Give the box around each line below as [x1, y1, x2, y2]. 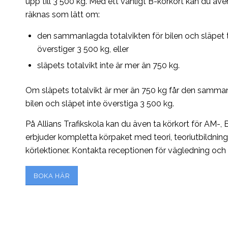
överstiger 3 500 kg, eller [37, 44, 129, 54]
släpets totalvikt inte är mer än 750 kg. [37, 61, 180, 71]
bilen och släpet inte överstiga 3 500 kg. [25, 99, 174, 109]
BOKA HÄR [34, 172, 70, 180]
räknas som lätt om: [25, 9, 100, 19]
